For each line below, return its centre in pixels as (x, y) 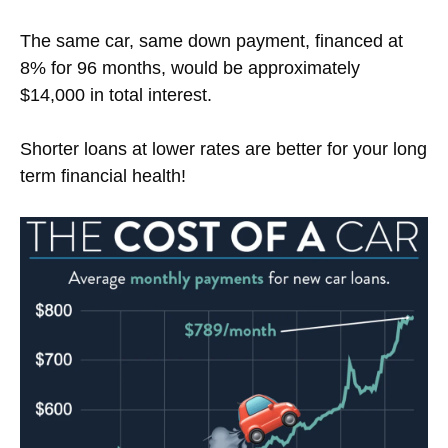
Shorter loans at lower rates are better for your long (223, 148)
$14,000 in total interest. (116, 94)
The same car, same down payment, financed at (211, 40)
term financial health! (103, 175)
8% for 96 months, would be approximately (190, 67)
